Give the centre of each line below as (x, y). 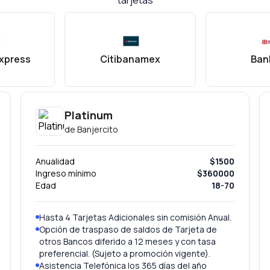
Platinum (89, 115)
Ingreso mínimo (66, 173)
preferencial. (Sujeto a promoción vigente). (125, 253)
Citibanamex (130, 59)
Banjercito (98, 129)
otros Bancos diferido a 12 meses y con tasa (128, 241)
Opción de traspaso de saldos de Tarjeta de (128, 229)
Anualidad (55, 161)
